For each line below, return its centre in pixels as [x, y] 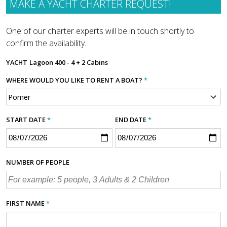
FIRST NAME [26, 203]
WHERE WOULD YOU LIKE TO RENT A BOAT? [75, 80]
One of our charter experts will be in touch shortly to [100, 31]
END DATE [131, 119]
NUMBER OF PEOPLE [38, 162]
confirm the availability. [46, 43]
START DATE [27, 119]
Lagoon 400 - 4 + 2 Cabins [69, 62]
